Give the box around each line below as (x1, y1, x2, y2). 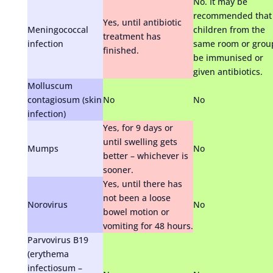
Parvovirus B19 (27, 233, 88, 246)
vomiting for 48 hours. (102, 219, 193, 232)
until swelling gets (102, 135, 177, 147)
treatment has (102, 30, 161, 42)
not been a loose (102, 191, 171, 204)
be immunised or (193, 51, 263, 63)
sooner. (102, 163, 133, 175)
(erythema (27, 247, 69, 260)
